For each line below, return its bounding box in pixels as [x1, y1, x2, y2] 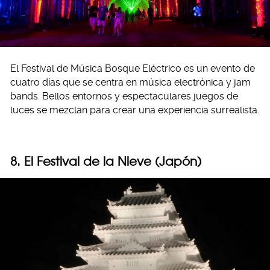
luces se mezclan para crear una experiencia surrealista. [10, 104, 259, 116]
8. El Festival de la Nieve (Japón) [10, 153, 201, 169]
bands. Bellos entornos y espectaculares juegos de [10, 90, 238, 102]
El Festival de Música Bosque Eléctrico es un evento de [10, 62, 255, 74]
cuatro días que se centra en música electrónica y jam [10, 76, 251, 88]
